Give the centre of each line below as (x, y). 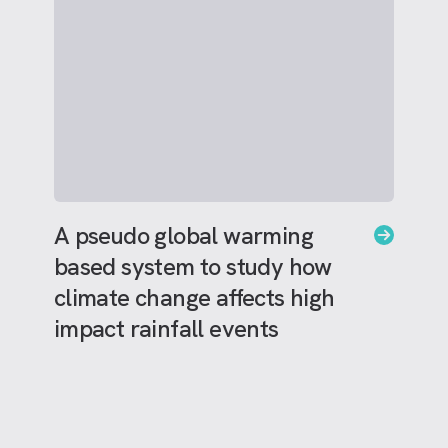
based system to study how (192, 266)
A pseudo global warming (183, 235)
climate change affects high (194, 297)
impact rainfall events (166, 328)
